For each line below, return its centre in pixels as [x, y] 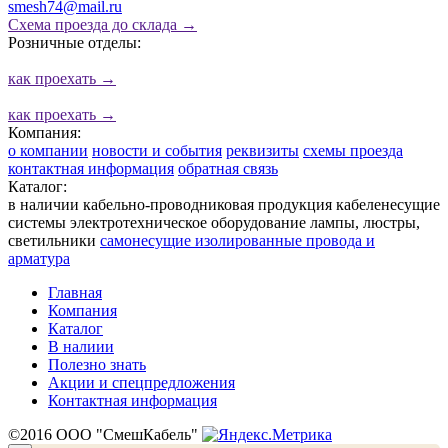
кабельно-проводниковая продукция [207, 205]
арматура [39, 259]
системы [37, 223]
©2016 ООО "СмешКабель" [105, 435]
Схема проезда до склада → [102, 25]
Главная [75, 293]
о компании [48, 151]
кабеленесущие [388, 205]
